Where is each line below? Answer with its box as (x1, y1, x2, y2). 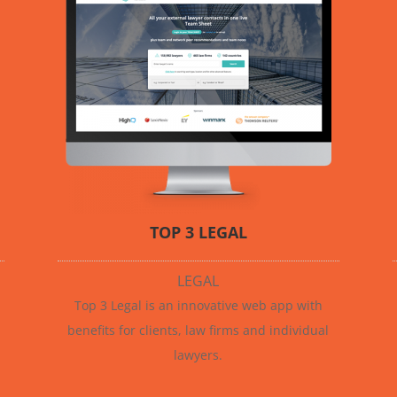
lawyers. (174, 346, 223, 363)
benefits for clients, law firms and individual (67, 321, 330, 339)
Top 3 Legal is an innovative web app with (74, 296, 323, 314)
